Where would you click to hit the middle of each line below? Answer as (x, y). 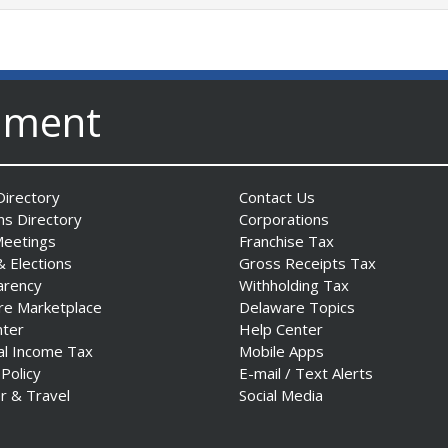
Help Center (281, 328)
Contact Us (277, 196)
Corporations (284, 218)
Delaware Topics (297, 306)
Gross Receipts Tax (307, 262)
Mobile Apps (281, 350)
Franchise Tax (286, 240)
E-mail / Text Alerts (306, 372)
